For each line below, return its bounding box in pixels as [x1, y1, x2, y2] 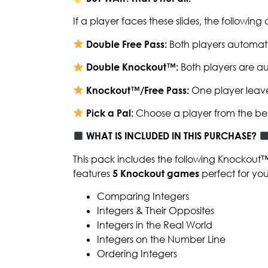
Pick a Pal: [84, 106, 136, 119]
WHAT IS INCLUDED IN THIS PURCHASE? [84, 130, 260, 142]
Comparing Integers [97, 190, 189, 203]
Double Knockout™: [84, 61, 179, 74]
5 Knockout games [112, 167, 199, 179]
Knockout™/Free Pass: [84, 84, 192, 96]
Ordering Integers [97, 248, 177, 260]
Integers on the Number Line [97, 233, 226, 246]
